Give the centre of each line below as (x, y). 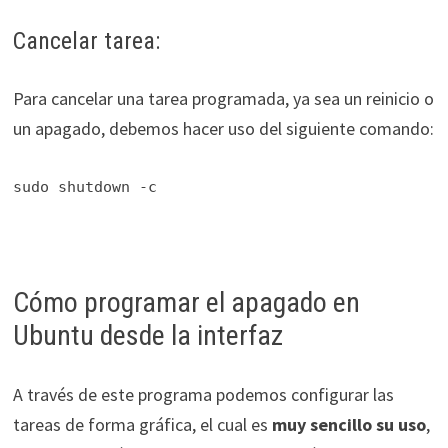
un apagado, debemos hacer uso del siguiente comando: (223, 129)
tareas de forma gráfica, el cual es (142, 425)
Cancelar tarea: (86, 41)
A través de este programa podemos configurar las (203, 395)
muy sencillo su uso (348, 425)
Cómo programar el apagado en (186, 303)
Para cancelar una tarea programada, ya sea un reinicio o (223, 99)
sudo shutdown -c (84, 187)
